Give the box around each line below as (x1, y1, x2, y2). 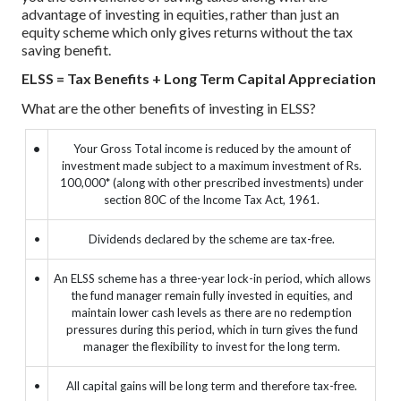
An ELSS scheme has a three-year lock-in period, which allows (53, 270, 371, 286)
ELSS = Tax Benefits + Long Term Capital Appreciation (21, 70, 376, 88)
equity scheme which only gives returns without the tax (21, 22, 353, 40)
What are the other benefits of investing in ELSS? (21, 99, 316, 117)
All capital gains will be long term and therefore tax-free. (66, 378, 357, 393)
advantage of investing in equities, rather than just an (21, 4, 339, 22)
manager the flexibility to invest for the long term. (83, 338, 340, 354)
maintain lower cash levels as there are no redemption (72, 304, 352, 320)
